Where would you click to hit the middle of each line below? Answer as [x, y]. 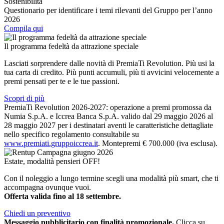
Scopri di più [24, 98]
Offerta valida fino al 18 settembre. [62, 196]
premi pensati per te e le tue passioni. [62, 81]
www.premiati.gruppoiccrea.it [51, 143]
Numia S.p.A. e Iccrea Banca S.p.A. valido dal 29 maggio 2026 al [108, 116]
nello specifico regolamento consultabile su [71, 134]
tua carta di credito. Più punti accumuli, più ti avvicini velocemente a [111, 72]
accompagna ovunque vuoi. [47, 187]
